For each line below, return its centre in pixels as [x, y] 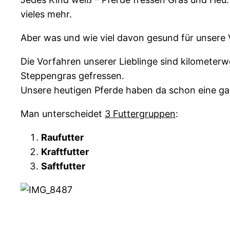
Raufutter [62, 138]
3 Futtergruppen [140, 114]
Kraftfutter [65, 152]
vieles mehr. [46, 14]
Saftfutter [63, 166]
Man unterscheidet [63, 114]
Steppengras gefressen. [72, 76]
